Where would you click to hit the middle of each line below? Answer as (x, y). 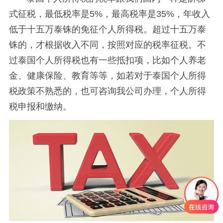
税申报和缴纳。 (40, 106)
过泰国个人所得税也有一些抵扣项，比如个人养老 (107, 60)
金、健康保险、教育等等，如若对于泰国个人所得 (107, 75)
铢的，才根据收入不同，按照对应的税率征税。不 (107, 45)
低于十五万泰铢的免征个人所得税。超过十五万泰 (107, 29)
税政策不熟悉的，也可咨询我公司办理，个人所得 (107, 91)
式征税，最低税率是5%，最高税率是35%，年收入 (109, 14)
